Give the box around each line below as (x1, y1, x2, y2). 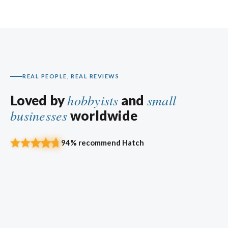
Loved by (10, 92, 68, 108)
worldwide (67, 107, 137, 124)
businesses (10, 106, 68, 124)
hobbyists (67, 91, 119, 109)
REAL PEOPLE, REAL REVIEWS (22, 72, 120, 79)
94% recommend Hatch (61, 137, 144, 147)
